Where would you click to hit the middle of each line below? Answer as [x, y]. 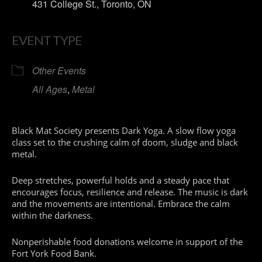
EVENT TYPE [47, 40]
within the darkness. [52, 215]
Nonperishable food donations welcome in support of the [127, 242]
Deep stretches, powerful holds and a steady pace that [120, 180]
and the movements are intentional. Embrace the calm [121, 204]
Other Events [59, 70]
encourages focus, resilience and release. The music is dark [130, 192]
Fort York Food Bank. [54, 253]
